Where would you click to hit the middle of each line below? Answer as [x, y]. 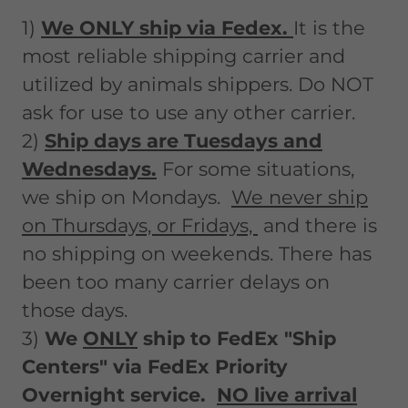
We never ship [300, 197]
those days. [75, 310]
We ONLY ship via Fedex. [167, 28]
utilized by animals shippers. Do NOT [198, 84]
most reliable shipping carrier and [184, 56]
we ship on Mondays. [127, 197]
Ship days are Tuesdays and [184, 141]
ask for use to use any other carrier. [189, 112]
